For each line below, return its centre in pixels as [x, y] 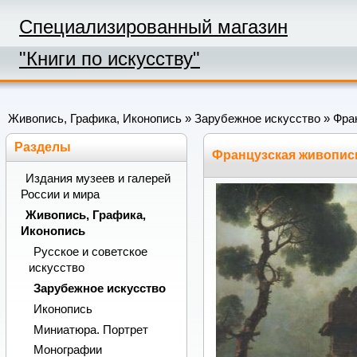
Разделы [43, 147]
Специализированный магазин [153, 27]
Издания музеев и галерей [98, 179]
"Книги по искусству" [110, 59]
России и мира [60, 195]
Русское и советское [90, 252]
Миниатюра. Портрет [90, 330]
